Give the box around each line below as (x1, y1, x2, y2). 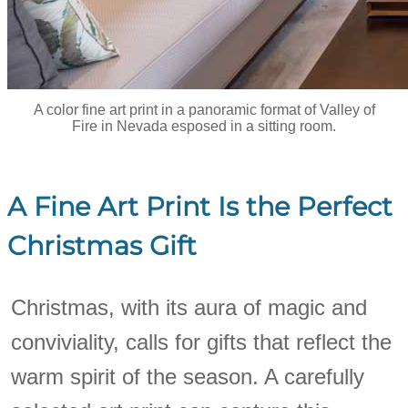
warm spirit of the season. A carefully (11, 364, 365, 390)
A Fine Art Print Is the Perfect (7, 189, 393, 222)
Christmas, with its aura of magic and (11, 295, 368, 321)
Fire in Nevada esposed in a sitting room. (72, 117, 336, 134)
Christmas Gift (7, 229, 197, 261)
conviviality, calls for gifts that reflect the (11, 330, 393, 355)
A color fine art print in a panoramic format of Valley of (33, 101, 375, 117)
